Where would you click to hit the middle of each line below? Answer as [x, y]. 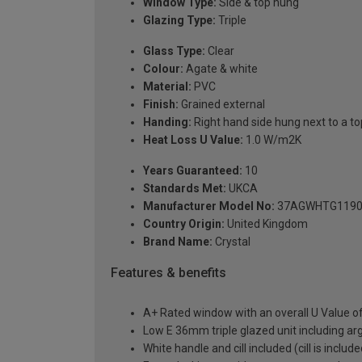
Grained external [222, 104]
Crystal [232, 241]
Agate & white [221, 68]
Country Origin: [184, 223]
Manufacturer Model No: [209, 206]
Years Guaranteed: [193, 170]
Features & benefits [168, 272]
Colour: [163, 68]
